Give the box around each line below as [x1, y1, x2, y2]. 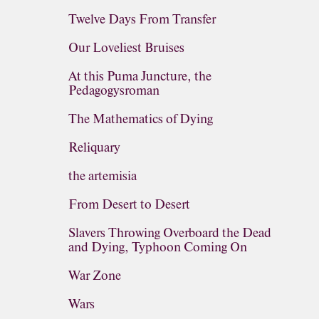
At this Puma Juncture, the [68, 68, 211, 85]
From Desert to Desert [68, 196, 190, 213]
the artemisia [68, 167, 137, 184]
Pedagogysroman [68, 82, 159, 99]
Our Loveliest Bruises [68, 39, 184, 56]
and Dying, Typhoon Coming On [68, 239, 247, 256]
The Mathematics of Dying [68, 110, 213, 127]
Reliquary [68, 139, 120, 156]
